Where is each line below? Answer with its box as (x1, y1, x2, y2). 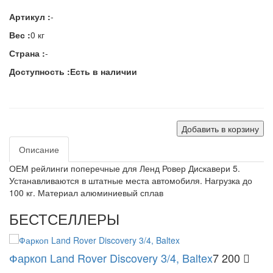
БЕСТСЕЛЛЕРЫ (9, 207, 119, 229)
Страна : (9, 46, 45, 59)
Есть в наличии (70, 65, 137, 77)
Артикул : (9, 10, 51, 23)
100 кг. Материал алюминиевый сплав (9, 186, 163, 199)
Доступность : (9, 65, 70, 77)
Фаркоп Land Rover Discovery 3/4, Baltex (9, 249, 213, 266)
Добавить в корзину (182, 122, 259, 135)
